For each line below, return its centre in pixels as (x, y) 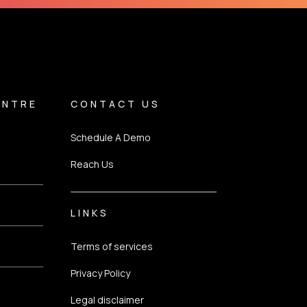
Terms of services (111, 246)
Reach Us (92, 164)
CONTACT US (115, 104)
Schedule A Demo (110, 137)
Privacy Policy (100, 273)
